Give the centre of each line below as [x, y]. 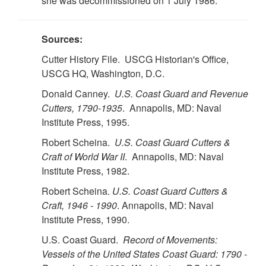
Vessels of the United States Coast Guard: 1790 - [144, 254]
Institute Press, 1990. [85, 219]
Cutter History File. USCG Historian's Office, [135, 59]
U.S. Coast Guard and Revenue [181, 93]
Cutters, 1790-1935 [82, 107]
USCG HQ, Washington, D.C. [103, 73]
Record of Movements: [170, 239]
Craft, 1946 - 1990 [79, 205]
